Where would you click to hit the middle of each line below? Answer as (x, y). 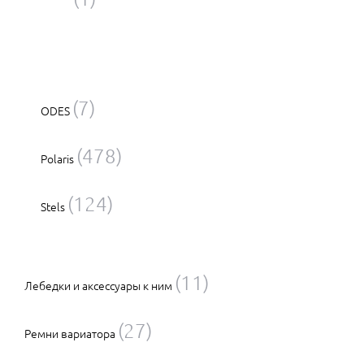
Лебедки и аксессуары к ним (98, 286)
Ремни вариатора (70, 334)
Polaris (57, 159)
